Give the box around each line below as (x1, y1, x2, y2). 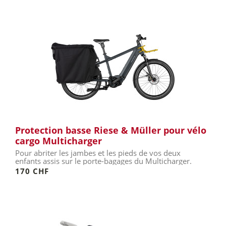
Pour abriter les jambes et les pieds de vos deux (15, 148, 181, 158)
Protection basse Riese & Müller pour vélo (15, 124, 206, 136)
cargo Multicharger (15, 135, 102, 147)
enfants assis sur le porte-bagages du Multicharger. (15, 156, 192, 166)
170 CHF (15, 166, 49, 176)
